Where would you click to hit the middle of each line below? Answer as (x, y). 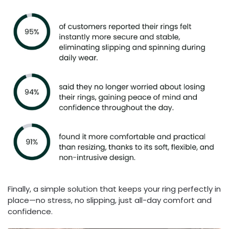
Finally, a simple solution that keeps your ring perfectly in (114, 189)
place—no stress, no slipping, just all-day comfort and (110, 200)
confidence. (30, 211)
